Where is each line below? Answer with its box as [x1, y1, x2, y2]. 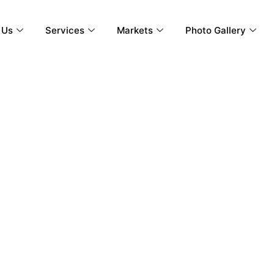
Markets [117, 24, 154, 36]
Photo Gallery [185, 24, 246, 36]
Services [45, 24, 85, 36]
